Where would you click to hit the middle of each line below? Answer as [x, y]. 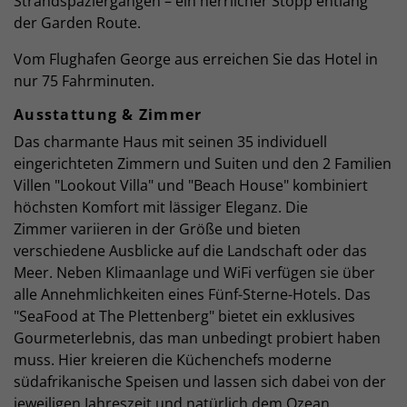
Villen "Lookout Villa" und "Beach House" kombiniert [191, 185]
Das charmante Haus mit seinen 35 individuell [170, 141]
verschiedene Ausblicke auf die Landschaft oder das [190, 250]
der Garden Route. [77, 22]
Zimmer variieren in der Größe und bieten [157, 228]
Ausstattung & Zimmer [108, 114]
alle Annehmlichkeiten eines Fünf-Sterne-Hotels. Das [192, 294]
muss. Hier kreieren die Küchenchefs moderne [173, 359]
